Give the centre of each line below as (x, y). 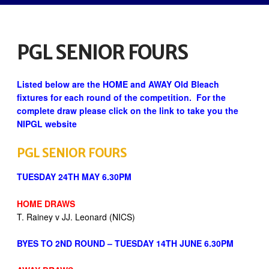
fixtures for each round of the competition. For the (121, 98)
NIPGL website (47, 124)
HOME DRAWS (46, 203)
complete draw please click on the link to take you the (128, 111)
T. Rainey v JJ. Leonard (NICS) (76, 216)
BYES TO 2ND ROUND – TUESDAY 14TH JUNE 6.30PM (125, 243)
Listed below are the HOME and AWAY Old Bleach (118, 84)
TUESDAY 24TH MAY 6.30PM (74, 177)
